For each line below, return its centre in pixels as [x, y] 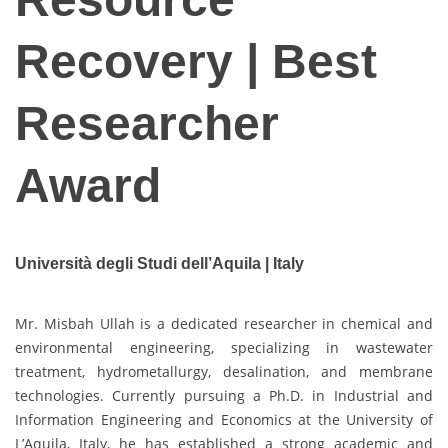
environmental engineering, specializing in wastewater [224, 347]
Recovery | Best [196, 62]
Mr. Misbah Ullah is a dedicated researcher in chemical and [224, 323]
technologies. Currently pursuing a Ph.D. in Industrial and [224, 395]
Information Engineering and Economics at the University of [224, 419]
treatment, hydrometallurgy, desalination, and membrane [224, 371]
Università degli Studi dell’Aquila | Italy [159, 264]
